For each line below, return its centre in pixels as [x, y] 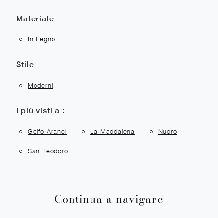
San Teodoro [48, 151]
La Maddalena [112, 131]
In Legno [42, 39]
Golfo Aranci [47, 131]
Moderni [40, 85]
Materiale [35, 18]
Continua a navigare [109, 200]
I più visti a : [40, 110]
